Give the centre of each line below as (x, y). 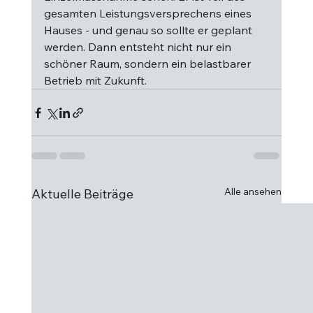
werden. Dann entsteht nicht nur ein (139, 47)
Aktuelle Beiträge (82, 194)
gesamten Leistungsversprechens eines (149, 13)
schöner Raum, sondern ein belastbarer (148, 64)
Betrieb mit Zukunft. (95, 80)
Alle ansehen (253, 191)
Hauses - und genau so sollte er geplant (149, 30)
